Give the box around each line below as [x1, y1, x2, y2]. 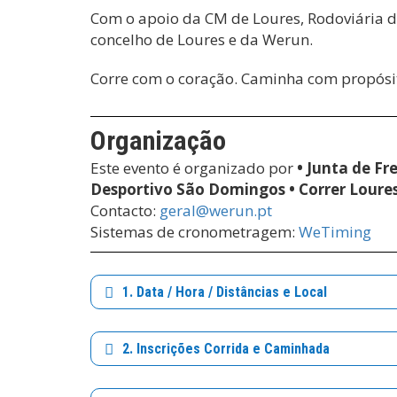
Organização [90, 125, 226, 156]
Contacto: [90, 200, 160, 221]
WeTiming [299, 222, 371, 242]
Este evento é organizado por [90, 158, 297, 178]
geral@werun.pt [160, 200, 272, 221]
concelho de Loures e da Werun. [90, 29, 316, 50]
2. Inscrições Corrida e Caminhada [122, 340, 330, 357]
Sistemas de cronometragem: [90, 222, 299, 242]
